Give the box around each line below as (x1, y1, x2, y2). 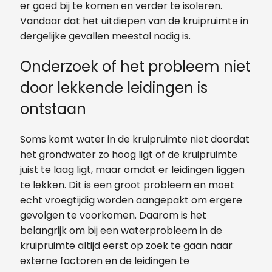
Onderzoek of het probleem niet (20, 56, 251, 76)
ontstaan (20, 98, 90, 119)
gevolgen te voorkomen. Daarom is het (20, 208, 206, 222)
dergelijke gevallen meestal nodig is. (20, 29, 193, 43)
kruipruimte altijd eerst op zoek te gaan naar (20, 238, 233, 253)
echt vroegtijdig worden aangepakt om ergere (20, 192, 242, 207)
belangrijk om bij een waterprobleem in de (20, 223, 222, 237)
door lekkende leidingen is (20, 77, 208, 98)
